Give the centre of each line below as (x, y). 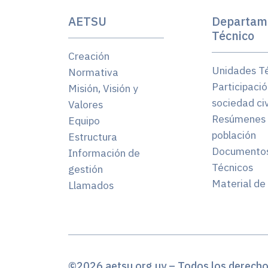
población (234, 135)
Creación (89, 56)
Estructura (93, 137)
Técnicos (233, 167)
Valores (86, 104)
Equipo (84, 121)
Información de (104, 153)
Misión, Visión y (103, 88)
